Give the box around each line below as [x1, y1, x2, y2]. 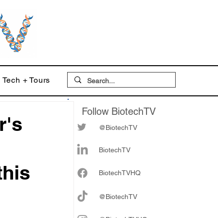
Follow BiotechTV [82, 106, 156, 117]
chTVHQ [114, 169, 141, 177]
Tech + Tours [2, 75, 51, 85]
